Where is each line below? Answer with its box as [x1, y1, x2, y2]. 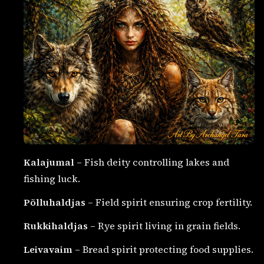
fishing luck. [24, 172, 80, 186]
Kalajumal [24, 156, 74, 169]
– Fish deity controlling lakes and [74, 156, 229, 169]
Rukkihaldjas [24, 219, 88, 233]
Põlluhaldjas [24, 196, 85, 209]
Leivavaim [24, 243, 72, 256]
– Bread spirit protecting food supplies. [72, 243, 253, 256]
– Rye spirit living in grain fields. [88, 219, 240, 233]
